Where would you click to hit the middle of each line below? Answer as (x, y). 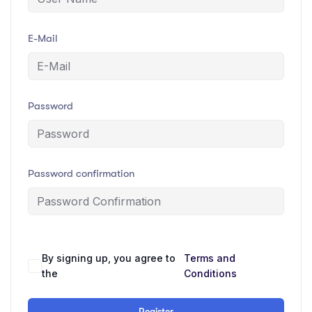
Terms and (210, 258)
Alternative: (54, 260)
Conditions (211, 274)
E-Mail (43, 39)
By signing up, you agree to (109, 258)
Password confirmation (81, 174)
